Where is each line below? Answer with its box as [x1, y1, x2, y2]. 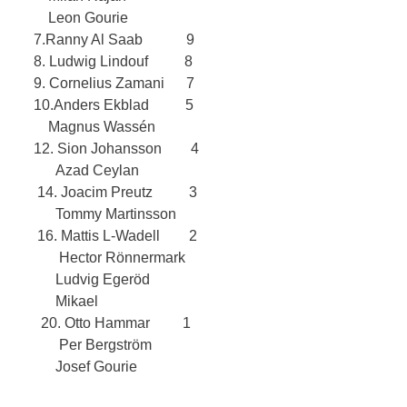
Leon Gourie [48, 9, 128, 25]
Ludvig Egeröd [55, 271, 150, 287]
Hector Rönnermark [59, 249, 185, 265]
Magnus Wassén [48, 118, 155, 134]
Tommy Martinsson [55, 205, 176, 222]
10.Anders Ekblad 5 [34, 96, 194, 113]
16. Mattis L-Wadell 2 [37, 227, 197, 243]
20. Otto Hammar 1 [41, 314, 191, 331]
